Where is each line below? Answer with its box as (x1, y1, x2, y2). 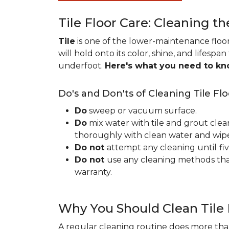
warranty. (75, 167, 112, 177)
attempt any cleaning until (107, 143, 217, 152)
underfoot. (58, 61, 105, 71)
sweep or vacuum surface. (87, 106, 197, 116)
